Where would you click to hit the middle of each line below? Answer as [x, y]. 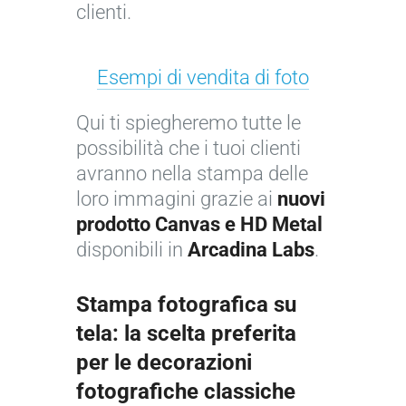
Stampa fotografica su [186, 305]
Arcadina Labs [251, 250]
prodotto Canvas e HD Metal [199, 225]
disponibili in [132, 250]
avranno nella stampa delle [192, 174]
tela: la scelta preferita [186, 334]
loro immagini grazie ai [177, 199]
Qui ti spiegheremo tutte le [188, 123]
